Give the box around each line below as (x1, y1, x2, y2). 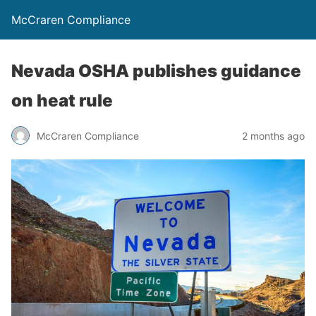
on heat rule (11, 90, 113, 111)
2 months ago (242, 129, 305, 142)
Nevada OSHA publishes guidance (11, 61, 301, 81)
